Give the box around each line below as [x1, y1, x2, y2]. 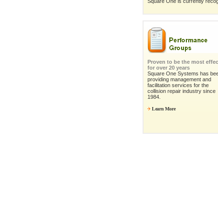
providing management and [147, 76, 211, 83]
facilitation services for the [147, 82, 209, 89]
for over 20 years [147, 65, 190, 71]
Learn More [152, 106, 176, 112]
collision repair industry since [147, 88, 216, 94]
